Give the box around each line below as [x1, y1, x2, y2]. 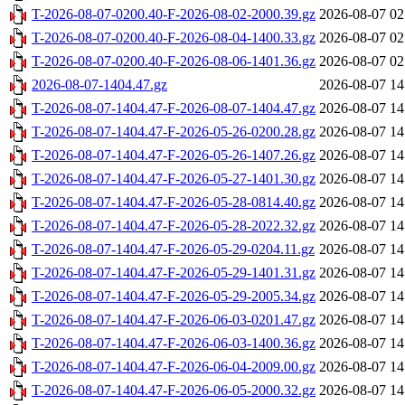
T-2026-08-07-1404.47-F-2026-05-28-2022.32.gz [32, 218, 316, 234]
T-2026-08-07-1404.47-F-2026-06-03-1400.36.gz [32, 335, 316, 352]
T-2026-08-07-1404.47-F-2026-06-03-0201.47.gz [32, 312, 316, 328]
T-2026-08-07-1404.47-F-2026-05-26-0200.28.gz [32, 124, 316, 140]
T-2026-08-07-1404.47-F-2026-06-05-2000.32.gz [32, 382, 316, 399]
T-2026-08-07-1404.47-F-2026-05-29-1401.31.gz [32, 265, 316, 281]
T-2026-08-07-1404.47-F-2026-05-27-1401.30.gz [32, 171, 316, 187]
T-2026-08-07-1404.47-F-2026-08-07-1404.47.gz [32, 100, 316, 117]
